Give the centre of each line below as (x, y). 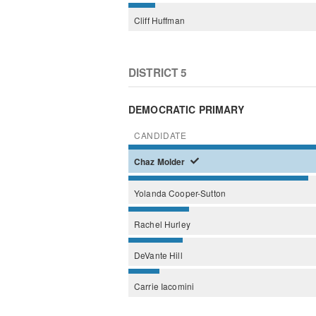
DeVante (152, 255)
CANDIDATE (160, 135)
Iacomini (177, 286)
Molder (172, 162)
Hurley (177, 224)
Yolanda (152, 193)
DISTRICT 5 (158, 72)
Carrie (147, 286)
